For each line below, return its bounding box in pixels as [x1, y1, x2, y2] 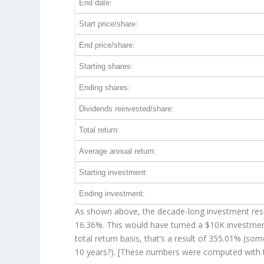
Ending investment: [79, 189, 146, 199]
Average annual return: [79, 147, 157, 156]
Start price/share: [79, 19, 138, 29]
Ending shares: [79, 83, 131, 93]
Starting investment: [79, 168, 148, 177]
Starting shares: [79, 62, 134, 71]
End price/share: [79, 41, 136, 50]
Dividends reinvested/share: [79, 104, 174, 114]
